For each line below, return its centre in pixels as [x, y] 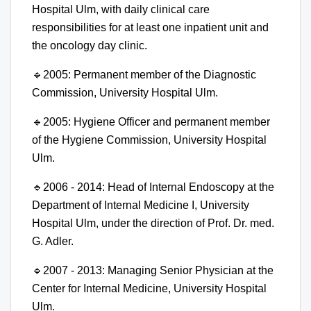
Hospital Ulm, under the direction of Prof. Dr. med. [153, 224]
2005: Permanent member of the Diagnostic [150, 75]
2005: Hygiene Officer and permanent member [157, 122]
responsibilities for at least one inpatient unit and [150, 28]
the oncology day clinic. [90, 46]
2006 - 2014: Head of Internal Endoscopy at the [159, 187]
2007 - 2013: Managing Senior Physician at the [158, 271]
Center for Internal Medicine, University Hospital [149, 289]
